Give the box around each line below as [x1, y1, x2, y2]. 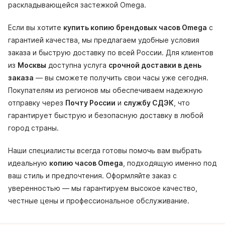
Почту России [65, 98, 116, 107]
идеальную [8, 159, 49, 168]
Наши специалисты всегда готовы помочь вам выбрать [8, 146, 202, 155]
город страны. [8, 124, 59, 133]
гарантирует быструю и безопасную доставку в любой [8, 111, 203, 120]
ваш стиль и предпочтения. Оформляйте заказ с [8, 171, 177, 180]
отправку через [8, 98, 65, 107]
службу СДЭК [124, 98, 174, 107]
